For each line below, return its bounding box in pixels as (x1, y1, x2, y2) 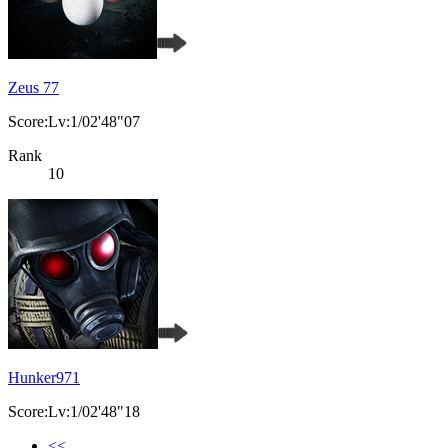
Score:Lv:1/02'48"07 (8, 113, 140, 131)
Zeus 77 (8, 79, 59, 97)
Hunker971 (8, 369, 80, 387)
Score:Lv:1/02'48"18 (8, 403, 140, 421)
